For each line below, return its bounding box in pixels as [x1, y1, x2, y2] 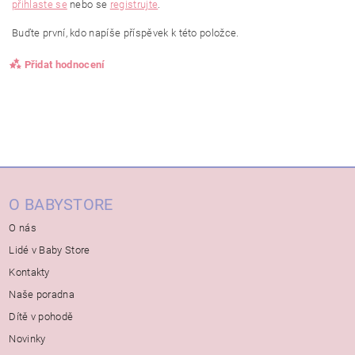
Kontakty [9, 265, 50, 278]
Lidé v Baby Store [9, 243, 90, 256]
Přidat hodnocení [24, 58, 105, 71]
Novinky [9, 332, 46, 345]
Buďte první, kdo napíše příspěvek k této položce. [12, 26, 239, 39]
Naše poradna [9, 288, 75, 300]
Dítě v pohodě [9, 310, 74, 323]
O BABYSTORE [9, 194, 113, 214]
